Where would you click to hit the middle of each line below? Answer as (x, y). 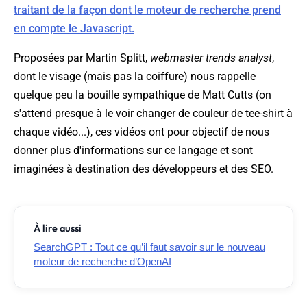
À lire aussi (58, 229)
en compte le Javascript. (74, 29)
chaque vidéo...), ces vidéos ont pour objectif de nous (142, 132)
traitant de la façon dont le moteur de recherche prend (147, 10)
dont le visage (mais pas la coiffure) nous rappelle (135, 77)
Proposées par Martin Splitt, (82, 58)
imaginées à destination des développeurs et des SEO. (144, 169)
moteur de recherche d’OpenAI (102, 262)
